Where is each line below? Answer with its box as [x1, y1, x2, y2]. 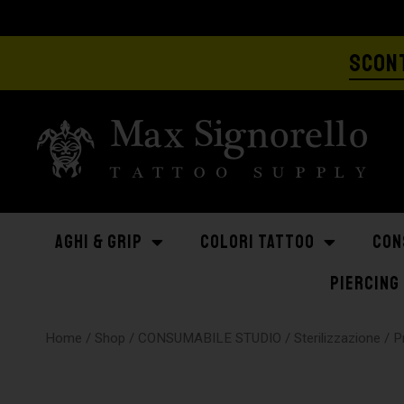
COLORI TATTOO [200, 231, 315, 253]
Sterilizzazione [294, 330, 381, 346]
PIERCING [330, 272, 399, 295]
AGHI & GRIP [55, 231, 142, 253]
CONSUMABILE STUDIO [138, 330, 282, 346]
